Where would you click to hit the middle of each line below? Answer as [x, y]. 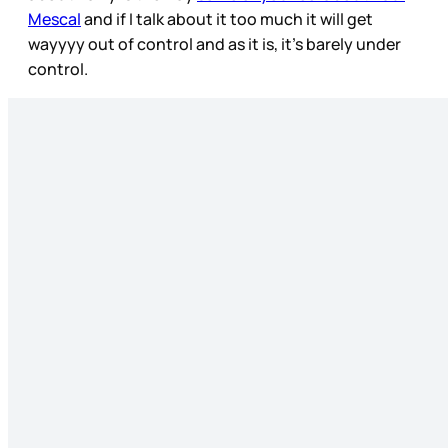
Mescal [54, 18]
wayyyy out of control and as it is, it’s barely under [214, 43]
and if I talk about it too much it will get [227, 18]
